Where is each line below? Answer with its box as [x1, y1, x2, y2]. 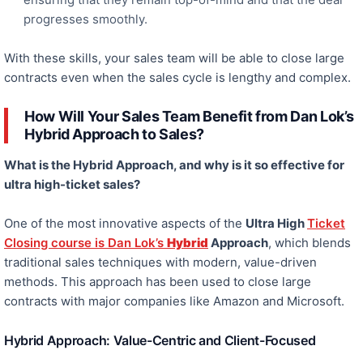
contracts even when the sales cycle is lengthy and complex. [4, 70, 351, 86]
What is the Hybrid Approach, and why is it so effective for [4, 157, 344, 173]
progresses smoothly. [23, 11, 147, 28]
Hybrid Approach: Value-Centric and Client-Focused [4, 332, 316, 349]
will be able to [199, 50, 278, 66]
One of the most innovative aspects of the [4, 216, 246, 232]
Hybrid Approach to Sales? [24, 126, 204, 143]
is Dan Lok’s [92, 235, 167, 251]
